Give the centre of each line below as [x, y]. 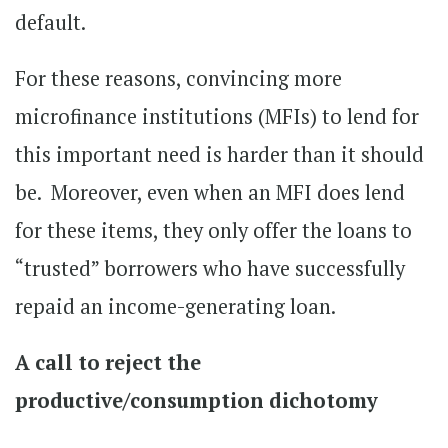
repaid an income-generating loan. [175, 306]
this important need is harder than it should [219, 154]
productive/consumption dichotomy [196, 400]
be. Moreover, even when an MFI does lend [210, 192]
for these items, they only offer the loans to [213, 230]
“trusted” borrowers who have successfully [210, 268]
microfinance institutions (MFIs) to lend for [217, 116]
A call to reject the [108, 362]
